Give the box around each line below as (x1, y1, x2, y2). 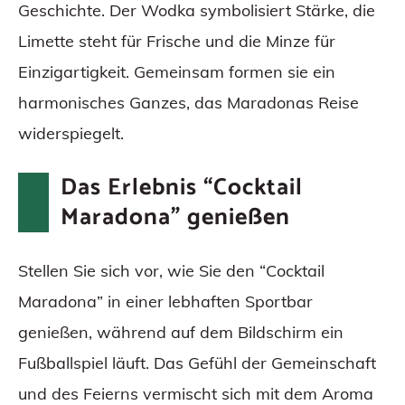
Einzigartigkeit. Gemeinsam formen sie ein (18, 61, 335, 83)
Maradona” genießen (60, 198, 290, 238)
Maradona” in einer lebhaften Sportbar (18, 291, 313, 313)
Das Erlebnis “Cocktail (60, 168, 303, 208)
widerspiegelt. (18, 123, 124, 145)
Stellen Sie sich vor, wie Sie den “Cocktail (18, 260, 325, 282)
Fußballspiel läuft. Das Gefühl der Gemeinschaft (18, 353, 376, 374)
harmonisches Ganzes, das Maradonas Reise (18, 92, 359, 114)
